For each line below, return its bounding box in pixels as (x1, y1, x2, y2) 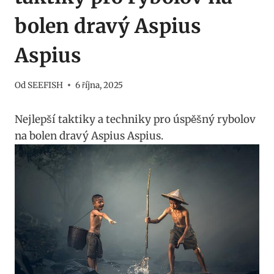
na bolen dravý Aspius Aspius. (15, 128, 163, 143)
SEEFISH (28, 80, 64, 91)
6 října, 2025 (75, 80, 124, 91)
